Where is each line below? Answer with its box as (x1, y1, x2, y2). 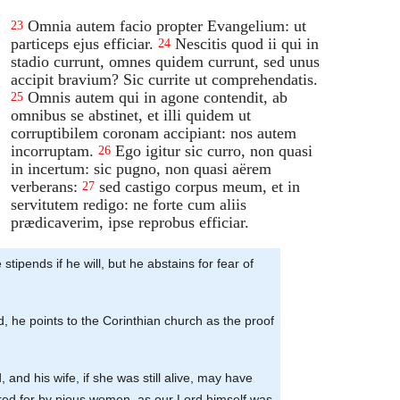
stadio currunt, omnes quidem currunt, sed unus (11, 52, 321, 71)
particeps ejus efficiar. (11, 34, 154, 53)
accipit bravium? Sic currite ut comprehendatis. (11, 70, 319, 88)
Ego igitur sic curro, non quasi (115, 141, 313, 160)
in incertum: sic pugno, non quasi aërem (11, 159, 272, 178)
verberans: (11, 177, 79, 196)
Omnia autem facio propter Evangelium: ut (28, 16, 307, 35)
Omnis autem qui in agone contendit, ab (28, 87, 288, 106)
